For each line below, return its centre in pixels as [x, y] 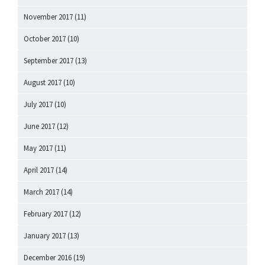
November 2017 [48, 17]
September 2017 [49, 61]
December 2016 [48, 258]
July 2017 [38, 105]
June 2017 [39, 127]
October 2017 [45, 39]
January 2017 [45, 236]
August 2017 [43, 83]
